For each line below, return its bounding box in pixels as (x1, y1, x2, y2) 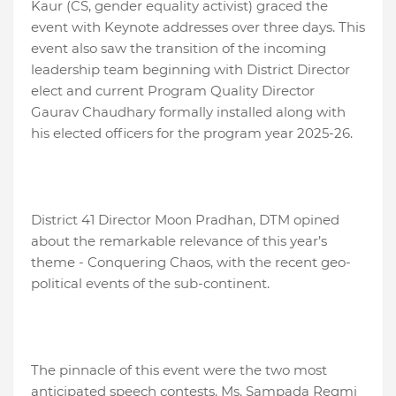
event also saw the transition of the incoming (31, 40, 326, 57)
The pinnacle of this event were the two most (31, 362, 327, 379)
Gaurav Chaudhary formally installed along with (31, 103, 346, 121)
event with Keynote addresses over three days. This (31, 19, 365, 36)
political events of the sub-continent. (31, 275, 270, 293)
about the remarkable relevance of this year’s (31, 232, 327, 250)
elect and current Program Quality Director (31, 82, 315, 100)
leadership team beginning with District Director (31, 61, 350, 79)
